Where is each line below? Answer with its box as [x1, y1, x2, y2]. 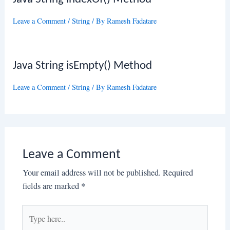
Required [162, 166, 193, 178]
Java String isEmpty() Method [13, 60, 152, 72]
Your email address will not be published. [22, 166, 161, 178]
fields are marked [22, 180, 81, 191]
